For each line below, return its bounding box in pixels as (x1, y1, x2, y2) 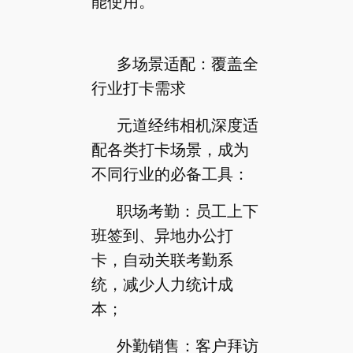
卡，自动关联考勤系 (91, 251, 233, 269)
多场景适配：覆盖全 (116, 54, 258, 72)
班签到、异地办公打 (91, 226, 233, 244)
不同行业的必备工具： (91, 165, 249, 183)
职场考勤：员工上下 (116, 202, 258, 220)
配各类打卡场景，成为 (91, 140, 249, 158)
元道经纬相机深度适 (116, 116, 258, 134)
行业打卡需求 (91, 79, 186, 97)
